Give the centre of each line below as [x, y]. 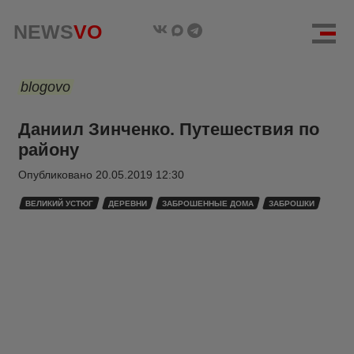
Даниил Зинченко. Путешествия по [169, 129]
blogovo [45, 87]
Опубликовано [57, 175]
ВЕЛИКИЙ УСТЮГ [59, 203]
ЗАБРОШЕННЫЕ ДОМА [208, 203]
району [49, 150]
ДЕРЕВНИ [128, 203]
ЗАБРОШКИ [292, 203]
